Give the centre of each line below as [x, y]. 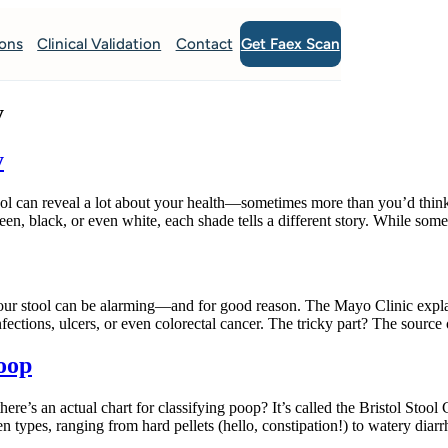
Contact [204, 44]
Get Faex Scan [290, 43]
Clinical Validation [99, 44]
